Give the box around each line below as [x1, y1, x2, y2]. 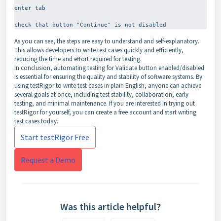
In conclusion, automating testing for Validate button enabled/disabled [14, 64, 204, 72]
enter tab [14, 4, 45, 11]
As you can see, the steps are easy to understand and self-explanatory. [14, 37, 199, 45]
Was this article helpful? [60, 200, 161, 213]
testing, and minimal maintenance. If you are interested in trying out [14, 99, 195, 108]
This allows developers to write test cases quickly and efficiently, [14, 46, 184, 54]
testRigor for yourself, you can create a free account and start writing [14, 108, 196, 116]
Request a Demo [21, 155, 75, 165]
